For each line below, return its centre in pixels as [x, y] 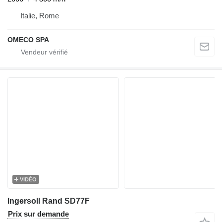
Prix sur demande [38, 214]
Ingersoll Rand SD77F [49, 201]
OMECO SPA [28, 40]
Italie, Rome [40, 16]
